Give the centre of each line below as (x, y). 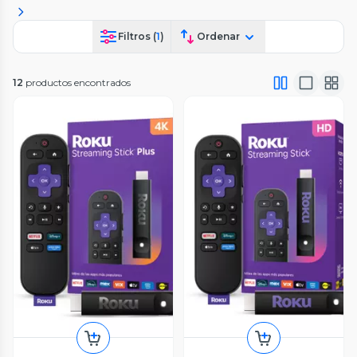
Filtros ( (137, 36)
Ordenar (218, 36)
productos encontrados (78, 82)
